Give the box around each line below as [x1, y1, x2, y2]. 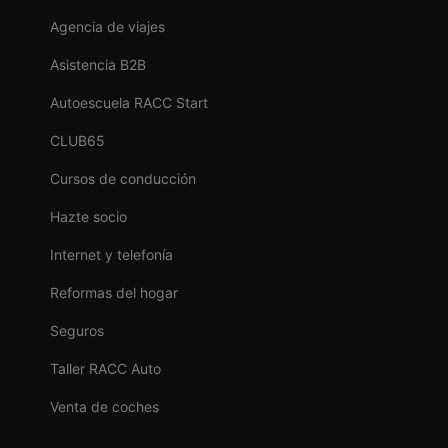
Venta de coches [50, 397, 159, 415]
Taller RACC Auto [50, 359, 161, 377]
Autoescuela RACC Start [50, 93, 208, 111]
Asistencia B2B [50, 55, 146, 73]
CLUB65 [50, 131, 105, 149]
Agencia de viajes [50, 17, 165, 35]
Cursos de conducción [50, 169, 196, 187]
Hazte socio [50, 207, 127, 225]
